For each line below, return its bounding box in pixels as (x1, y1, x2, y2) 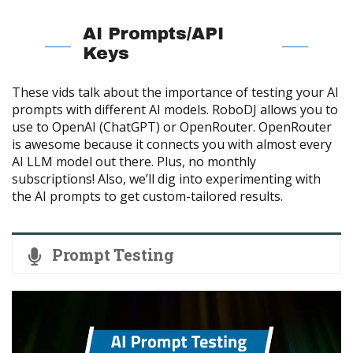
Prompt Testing (51, 244, 175, 266)
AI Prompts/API (83, 24, 224, 44)
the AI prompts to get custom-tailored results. (12, 188, 283, 206)
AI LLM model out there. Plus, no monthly (12, 153, 256, 171)
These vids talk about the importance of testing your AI (12, 84, 339, 102)
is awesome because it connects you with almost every (12, 136, 332, 154)
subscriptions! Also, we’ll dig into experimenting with (12, 170, 321, 188)
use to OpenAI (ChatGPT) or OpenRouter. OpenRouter (12, 118, 332, 136)
